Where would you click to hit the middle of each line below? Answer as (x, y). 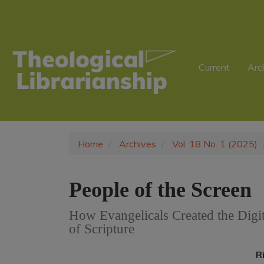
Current (214, 67)
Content (40, 45)
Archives (138, 143)
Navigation (46, 19)
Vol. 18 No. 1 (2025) (215, 143)
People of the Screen (160, 189)
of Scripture (102, 228)
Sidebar (39, 58)
